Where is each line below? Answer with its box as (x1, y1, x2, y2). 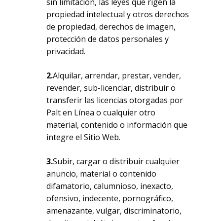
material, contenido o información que (46, 119, 188, 130)
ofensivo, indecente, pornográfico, (46, 193, 174, 204)
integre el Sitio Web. (46, 132, 121, 143)
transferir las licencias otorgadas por (46, 95, 184, 106)
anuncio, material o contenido (46, 168, 157, 179)
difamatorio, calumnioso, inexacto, (46, 181, 174, 191)
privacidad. (46, 46, 86, 57)
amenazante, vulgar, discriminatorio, (46, 205, 182, 216)
